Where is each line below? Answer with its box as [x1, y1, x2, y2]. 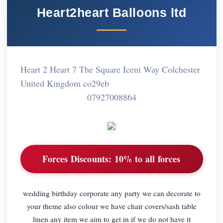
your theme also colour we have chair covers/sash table [26, 201, 197, 211]
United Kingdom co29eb [20, 77, 109, 89]
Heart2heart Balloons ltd [36, 5, 187, 19]
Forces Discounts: [42, 152, 112, 166]
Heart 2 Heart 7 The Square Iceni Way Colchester [20, 63, 200, 75]
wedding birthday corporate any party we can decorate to [22, 188, 201, 198]
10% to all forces [111, 152, 181, 166]
